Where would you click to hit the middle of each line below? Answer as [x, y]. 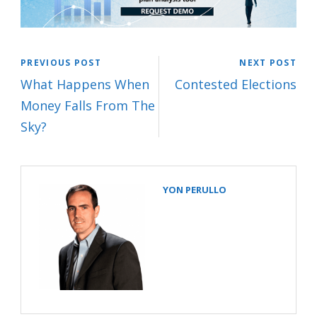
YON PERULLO [195, 189]
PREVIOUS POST [61, 62]
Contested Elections [236, 84]
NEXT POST [268, 62]
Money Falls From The [88, 105]
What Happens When [85, 84]
